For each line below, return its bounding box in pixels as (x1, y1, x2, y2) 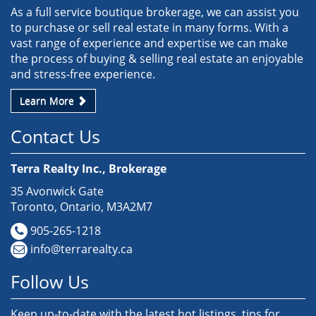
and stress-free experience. (11, 66, 155, 82)
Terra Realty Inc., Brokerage (11, 161, 166, 176)
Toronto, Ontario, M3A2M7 (11, 199, 152, 214)
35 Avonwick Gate (11, 183, 104, 199)
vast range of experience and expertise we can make (11, 35, 288, 51)
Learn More (20, 94, 77, 107)
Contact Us (11, 124, 100, 148)
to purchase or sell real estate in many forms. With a (11, 20, 288, 35)
